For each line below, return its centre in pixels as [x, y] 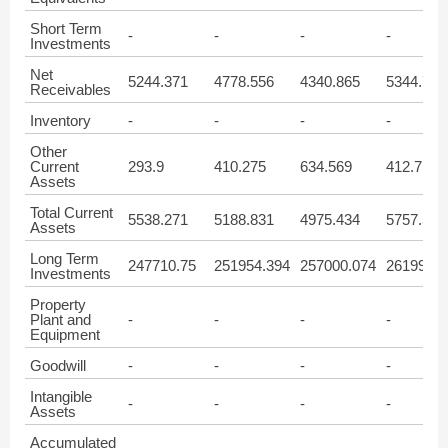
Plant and [60, 319]
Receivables [70, 89]
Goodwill [58, 365]
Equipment [65, 334]
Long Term [64, 258]
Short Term [66, 28]
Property [58, 304]
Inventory [60, 120]
